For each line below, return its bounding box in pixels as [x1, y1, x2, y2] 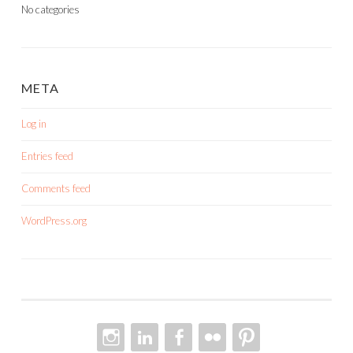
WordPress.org [21, 214, 87, 228]
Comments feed [21, 182, 91, 195]
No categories [21, 3, 80, 17]
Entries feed [21, 150, 73, 163]
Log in [21, 117, 46, 131]
